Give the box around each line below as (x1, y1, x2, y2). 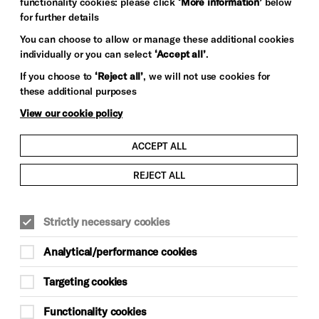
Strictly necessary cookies (43, 215, 170, 229)
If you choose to (20, 70, 95, 82)
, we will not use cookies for (143, 70, 271, 82)
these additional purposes (20, 85, 137, 97)
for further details (20, 11, 99, 23)
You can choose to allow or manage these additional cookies (20, 33, 295, 45)
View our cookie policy (20, 107, 123, 119)
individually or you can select (20, 48, 155, 60)
